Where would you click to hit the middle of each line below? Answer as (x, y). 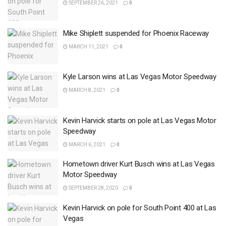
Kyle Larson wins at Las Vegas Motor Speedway (140, 77)
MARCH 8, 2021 (87, 90)
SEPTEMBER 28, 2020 (93, 188)
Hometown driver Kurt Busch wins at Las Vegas (139, 164)
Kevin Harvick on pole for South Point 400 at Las (140, 208)
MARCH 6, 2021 (87, 144)
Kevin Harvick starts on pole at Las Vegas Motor (140, 120)
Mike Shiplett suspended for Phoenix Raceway (136, 33)
